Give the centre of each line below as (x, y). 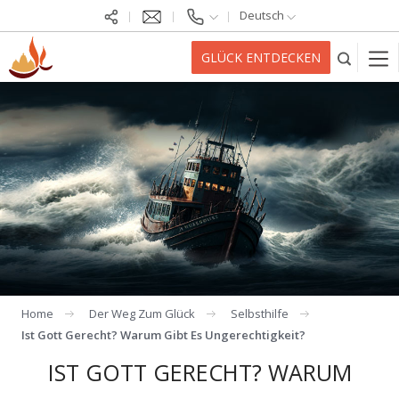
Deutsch (263, 15)
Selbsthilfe (260, 313)
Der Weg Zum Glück (142, 313)
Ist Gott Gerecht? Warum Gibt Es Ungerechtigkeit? (163, 334)
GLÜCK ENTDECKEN (261, 57)
